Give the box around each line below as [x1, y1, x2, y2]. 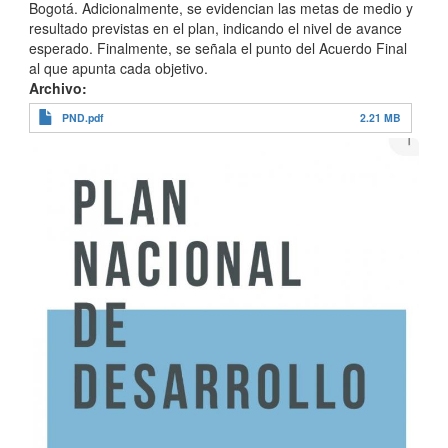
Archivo [29, 78, 82, 98]
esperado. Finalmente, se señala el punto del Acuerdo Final [29, 38, 407, 58]
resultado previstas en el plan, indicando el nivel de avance [29, 18, 402, 38]
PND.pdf [62, 110, 104, 125]
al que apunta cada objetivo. [29, 58, 208, 78]
